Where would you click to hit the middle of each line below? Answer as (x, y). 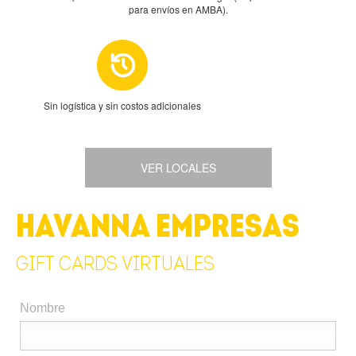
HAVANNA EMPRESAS (158, 228)
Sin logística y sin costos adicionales (122, 105)
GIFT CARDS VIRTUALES (115, 265)
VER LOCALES (178, 167)
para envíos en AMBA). (178, 9)
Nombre (43, 308)
